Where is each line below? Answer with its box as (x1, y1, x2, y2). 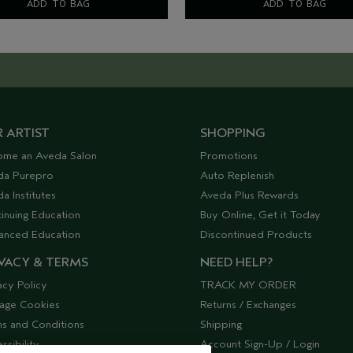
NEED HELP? (200, 255, 273, 269)
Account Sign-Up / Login (200, 336, 321, 351)
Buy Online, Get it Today (200, 207, 321, 221)
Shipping (200, 317, 243, 331)
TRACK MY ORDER (200, 277, 297, 292)
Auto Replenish (200, 168, 275, 182)
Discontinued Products (200, 227, 313, 241)
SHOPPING (200, 125, 266, 140)
